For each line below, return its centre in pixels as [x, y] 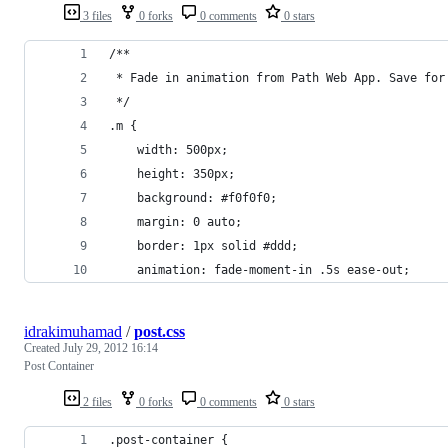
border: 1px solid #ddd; [217, 245]
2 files [96, 401]
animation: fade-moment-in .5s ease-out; [273, 269]
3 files [96, 15]
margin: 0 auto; [189, 221]
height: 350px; [186, 173]
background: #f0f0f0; [207, 197]
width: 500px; [182, 149]
